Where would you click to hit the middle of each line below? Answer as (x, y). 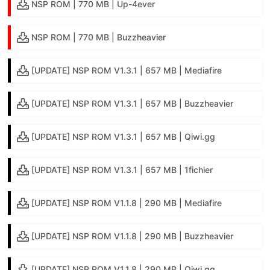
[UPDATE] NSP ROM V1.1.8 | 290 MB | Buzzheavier (133, 236)
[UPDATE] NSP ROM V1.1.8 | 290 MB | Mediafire (127, 202)
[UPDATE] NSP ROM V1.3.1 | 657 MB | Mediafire (127, 70)
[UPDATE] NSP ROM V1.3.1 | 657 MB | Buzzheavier (133, 103)
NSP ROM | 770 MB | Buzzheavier (99, 37)
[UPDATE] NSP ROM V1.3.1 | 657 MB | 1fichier (122, 169)
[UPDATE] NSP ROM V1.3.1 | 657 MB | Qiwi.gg (124, 136)
